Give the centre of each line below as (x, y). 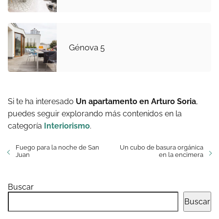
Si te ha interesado (42, 102)
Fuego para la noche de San (57, 148)
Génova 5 (87, 47)
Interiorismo (67, 126)
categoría (26, 126)
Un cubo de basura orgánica (162, 148)
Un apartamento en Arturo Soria (136, 102)
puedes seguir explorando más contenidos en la (95, 114)
